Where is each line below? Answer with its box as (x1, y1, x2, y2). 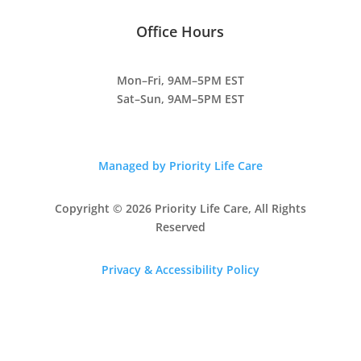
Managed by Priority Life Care (98, 157, 263, 173)
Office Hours (136, 21, 225, 41)
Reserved (155, 218, 205, 234)
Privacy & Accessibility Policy (101, 261, 259, 277)
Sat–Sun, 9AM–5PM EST (116, 90, 244, 106)
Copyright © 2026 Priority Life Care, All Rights (54, 200, 306, 216)
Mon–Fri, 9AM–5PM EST (116, 72, 244, 88)
